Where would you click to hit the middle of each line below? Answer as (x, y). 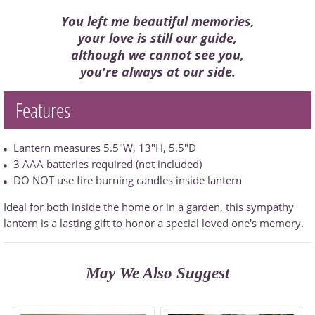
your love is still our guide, (157, 38)
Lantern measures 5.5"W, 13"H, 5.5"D (105, 147)
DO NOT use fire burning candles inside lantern (128, 180)
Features (43, 110)
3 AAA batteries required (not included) (108, 163)
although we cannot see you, (157, 54)
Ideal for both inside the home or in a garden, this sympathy (149, 206)
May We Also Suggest (157, 272)
